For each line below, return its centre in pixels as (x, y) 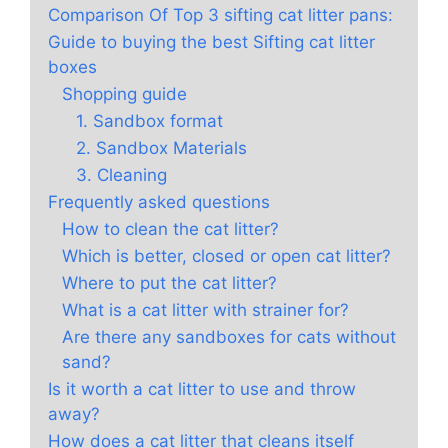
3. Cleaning (121, 175)
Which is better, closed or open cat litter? (226, 256)
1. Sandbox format (149, 121)
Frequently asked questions (159, 202)
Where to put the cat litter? (169, 283)
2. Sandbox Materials (161, 148)
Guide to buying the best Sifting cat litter (211, 42)
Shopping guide (124, 94)
